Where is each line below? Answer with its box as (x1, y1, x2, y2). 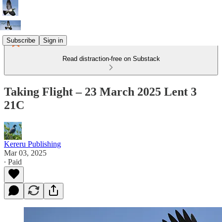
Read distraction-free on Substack (62, 55, 160, 62)
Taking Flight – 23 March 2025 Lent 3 (4, 85, 197, 98)
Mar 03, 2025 (4, 148, 47, 157)
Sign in (43, 36, 63, 44)
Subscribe (6, 36, 35, 44)
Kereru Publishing (4, 139, 61, 148)
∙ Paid (4, 157, 22, 166)
